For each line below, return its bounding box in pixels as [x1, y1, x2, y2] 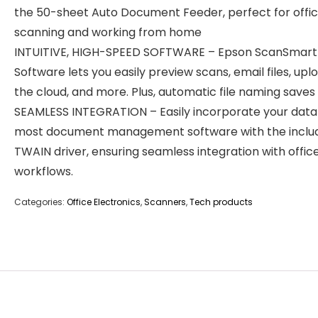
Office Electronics [67, 196, 141, 208]
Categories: [14, 196, 67, 208]
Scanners [144, 196, 186, 208]
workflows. [14, 163, 73, 180]
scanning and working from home [14, 24, 202, 40]
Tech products [190, 196, 253, 208]
